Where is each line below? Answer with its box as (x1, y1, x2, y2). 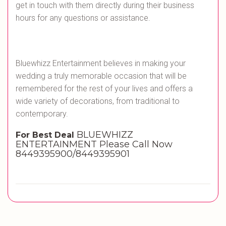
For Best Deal (16, 130, 77, 140)
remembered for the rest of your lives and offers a (16, 84, 193, 94)
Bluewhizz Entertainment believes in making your (16, 59, 186, 69)
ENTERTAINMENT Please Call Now (16, 139, 173, 150)
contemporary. (16, 109, 68, 119)
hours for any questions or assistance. (16, 13, 150, 23)
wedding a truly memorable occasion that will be (16, 71, 187, 81)
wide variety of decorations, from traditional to (16, 96, 180, 106)
